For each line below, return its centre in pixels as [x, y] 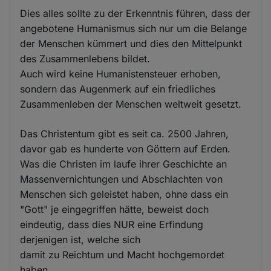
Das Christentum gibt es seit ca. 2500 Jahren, [125, 133]
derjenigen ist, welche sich [80, 239]
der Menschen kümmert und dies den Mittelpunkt [131, 43]
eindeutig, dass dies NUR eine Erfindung [112, 224]
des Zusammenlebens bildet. [85, 58]
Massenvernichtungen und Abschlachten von [122, 179]
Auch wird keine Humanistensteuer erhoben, [121, 73]
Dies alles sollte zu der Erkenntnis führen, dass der [135, 13]
